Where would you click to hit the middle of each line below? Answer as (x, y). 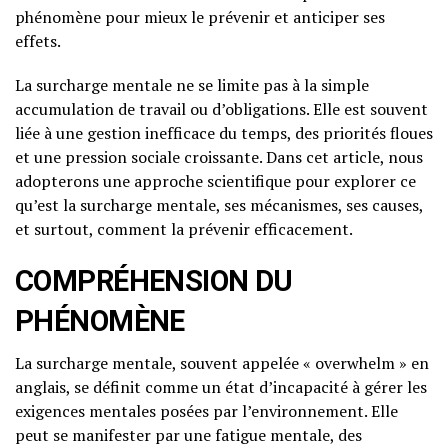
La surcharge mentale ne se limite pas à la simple (192, 85)
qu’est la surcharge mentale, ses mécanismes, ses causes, (219, 205)
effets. (38, 41)
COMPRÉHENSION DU (154, 281)
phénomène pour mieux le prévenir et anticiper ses (200, 17)
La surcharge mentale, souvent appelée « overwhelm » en (222, 363)
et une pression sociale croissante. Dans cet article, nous (219, 157)
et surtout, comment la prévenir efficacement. (184, 229)
